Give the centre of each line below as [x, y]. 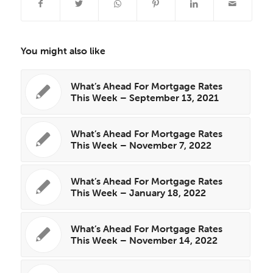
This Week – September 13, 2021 [144, 98]
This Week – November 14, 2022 [144, 240]
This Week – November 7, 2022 [141, 145]
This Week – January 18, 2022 [138, 193]
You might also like [63, 51]
